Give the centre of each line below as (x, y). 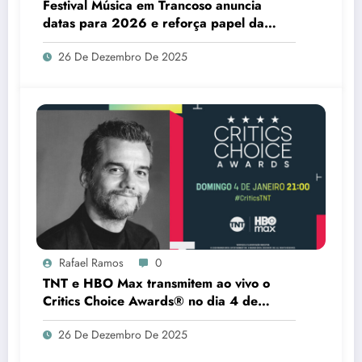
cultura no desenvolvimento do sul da (154, 41)
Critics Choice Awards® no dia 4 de (150, 301)
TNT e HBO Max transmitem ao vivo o (156, 284)
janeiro (63, 319)
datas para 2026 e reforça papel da (154, 23)
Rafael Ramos (91, 263)
